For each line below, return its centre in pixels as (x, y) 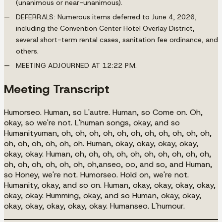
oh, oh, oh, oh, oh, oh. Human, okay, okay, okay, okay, (101, 143)
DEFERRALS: (36, 17)
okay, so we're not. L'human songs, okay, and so (92, 122)
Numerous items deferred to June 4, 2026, (126, 17)
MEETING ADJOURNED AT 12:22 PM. (77, 65)
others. (27, 51)
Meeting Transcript (57, 89)
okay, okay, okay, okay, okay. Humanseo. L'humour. (94, 206)
